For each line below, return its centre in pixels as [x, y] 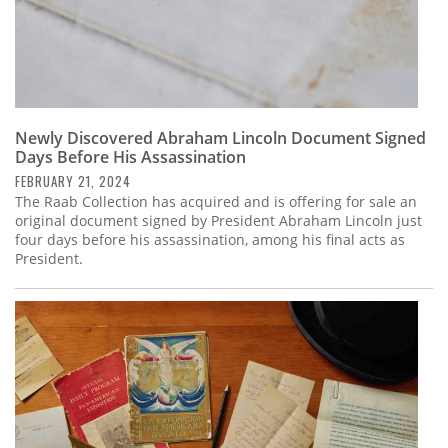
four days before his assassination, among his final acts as [210, 240]
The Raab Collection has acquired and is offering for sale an [216, 202]
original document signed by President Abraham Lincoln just [218, 221]
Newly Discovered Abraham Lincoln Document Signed [220, 138]
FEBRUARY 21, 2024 [73, 181]
